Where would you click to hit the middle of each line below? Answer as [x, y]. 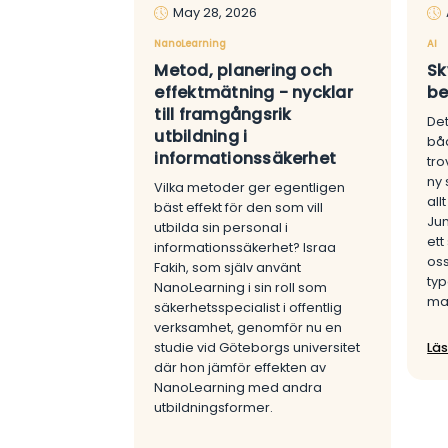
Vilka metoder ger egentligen [250, 187]
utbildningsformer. [214, 407]
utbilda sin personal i [221, 227]
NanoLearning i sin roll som [241, 287]
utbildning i [201, 136]
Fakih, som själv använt [228, 267]
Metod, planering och [243, 70]
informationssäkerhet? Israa [245, 247]
